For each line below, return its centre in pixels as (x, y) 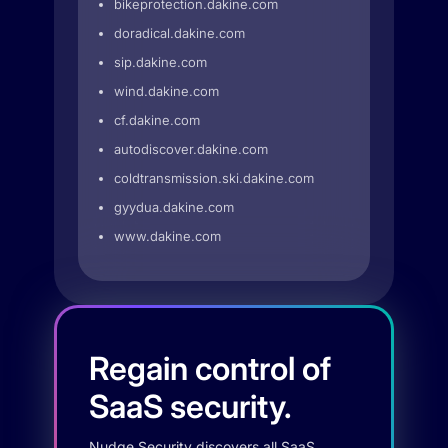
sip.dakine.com (160, 62)
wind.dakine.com (166, 91)
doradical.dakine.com (179, 33)
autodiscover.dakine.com (191, 149)
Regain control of (210, 368)
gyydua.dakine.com (174, 207)
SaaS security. (190, 406)
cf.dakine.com (157, 120)
